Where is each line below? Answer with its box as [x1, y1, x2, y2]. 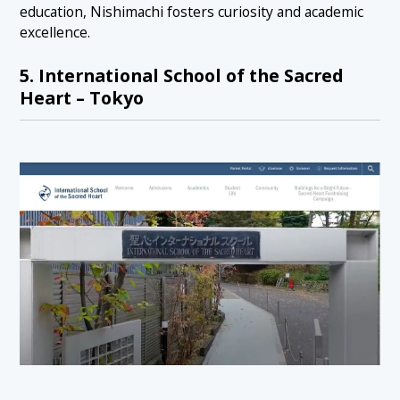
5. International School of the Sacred [20, 62, 345, 87]
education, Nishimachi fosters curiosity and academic [20, 2, 364, 22]
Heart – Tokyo [20, 85, 145, 110]
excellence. [20, 22, 91, 43]
